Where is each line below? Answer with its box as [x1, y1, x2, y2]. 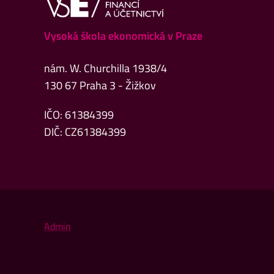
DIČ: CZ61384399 [44, 124, 126, 141]
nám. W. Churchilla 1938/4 [44, 60, 167, 77]
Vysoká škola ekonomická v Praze [44, 28, 202, 45]
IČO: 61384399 [44, 106, 114, 124]
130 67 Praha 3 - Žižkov [44, 77, 156, 94]
